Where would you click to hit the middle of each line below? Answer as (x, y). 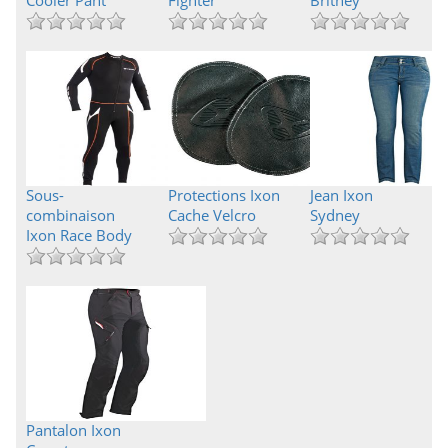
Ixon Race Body (79, 235)
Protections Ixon (223, 195)
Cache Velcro (211, 215)
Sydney (334, 215)
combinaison (70, 215)
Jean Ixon (341, 195)
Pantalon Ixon (73, 430)
